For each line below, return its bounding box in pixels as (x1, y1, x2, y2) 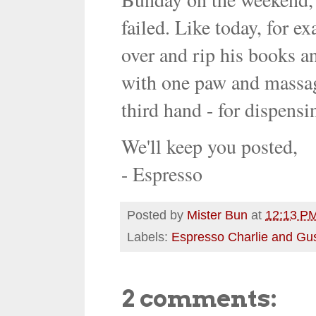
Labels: (127, 229, 171, 244)
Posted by (127, 208, 187, 223)
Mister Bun (187, 208, 248, 223)
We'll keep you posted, (121, 133, 298, 160)
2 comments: (121, 283, 277, 312)
